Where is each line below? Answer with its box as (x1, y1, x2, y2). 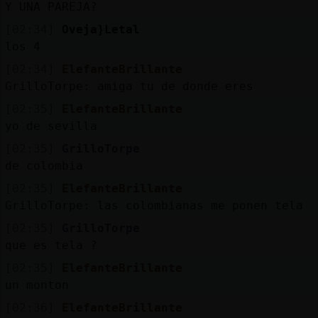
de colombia (4, 158, 83, 172)
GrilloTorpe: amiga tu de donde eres (4, 79, 253, 93)
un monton (4, 278, 69, 292)
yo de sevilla (4, 119, 97, 133)
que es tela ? (4, 238, 97, 252)
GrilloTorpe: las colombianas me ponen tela (4, 198, 303, 212)
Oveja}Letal (61, 22, 140, 36)
